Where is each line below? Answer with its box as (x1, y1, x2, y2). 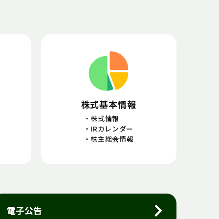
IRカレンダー (90, 124, 134, 134)
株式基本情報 (81, 98, 136, 111)
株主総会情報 (90, 134, 134, 144)
